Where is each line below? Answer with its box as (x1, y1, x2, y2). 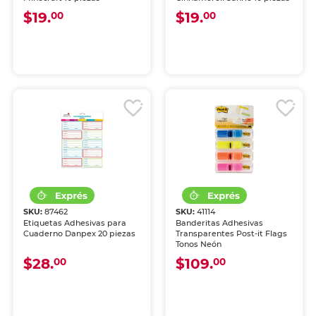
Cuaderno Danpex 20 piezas (23, 229, 136, 238)
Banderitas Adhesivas (176, 218, 263, 228)
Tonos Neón (176, 239, 221, 249)
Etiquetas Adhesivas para (23, 218, 127, 228)
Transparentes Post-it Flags (176, 229, 287, 238)
